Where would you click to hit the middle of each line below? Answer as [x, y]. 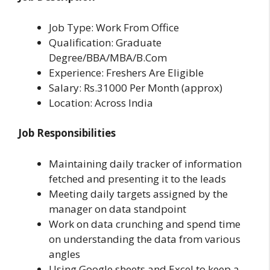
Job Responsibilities [67, 133]
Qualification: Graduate [105, 42]
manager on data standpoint [118, 209]
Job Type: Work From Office [114, 27]
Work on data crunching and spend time [145, 224]
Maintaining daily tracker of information [145, 163]
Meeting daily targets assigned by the [138, 193]
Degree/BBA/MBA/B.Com [108, 57]
